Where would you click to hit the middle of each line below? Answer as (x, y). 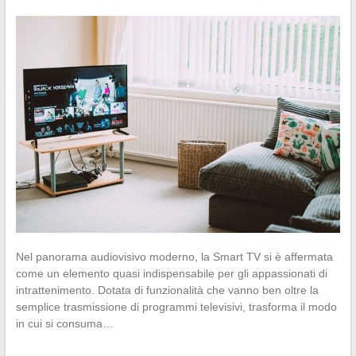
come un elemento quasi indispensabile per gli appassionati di (171, 273)
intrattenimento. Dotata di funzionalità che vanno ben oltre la (167, 290)
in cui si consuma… (64, 323)
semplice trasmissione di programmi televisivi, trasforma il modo (176, 306)
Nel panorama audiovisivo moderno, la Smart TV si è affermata (174, 256)
